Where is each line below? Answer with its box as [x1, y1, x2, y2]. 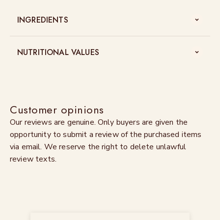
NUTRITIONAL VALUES [17, 46, 99, 58]
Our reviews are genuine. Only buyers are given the [10, 116, 188, 128]
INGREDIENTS [17, 14, 68, 26]
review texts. [10, 153, 57, 165]
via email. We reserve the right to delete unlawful [10, 141, 187, 152]
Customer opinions [10, 101, 104, 117]
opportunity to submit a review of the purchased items [10, 129, 202, 140]
